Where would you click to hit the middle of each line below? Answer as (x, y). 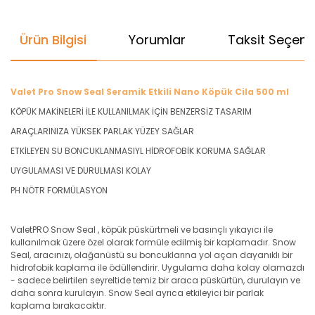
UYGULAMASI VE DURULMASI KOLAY (81, 171)
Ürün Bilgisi (53, 39)
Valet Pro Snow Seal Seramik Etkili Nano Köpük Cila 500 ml (150, 92)
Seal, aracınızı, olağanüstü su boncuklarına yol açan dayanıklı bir (152, 255)
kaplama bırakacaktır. (58, 306)
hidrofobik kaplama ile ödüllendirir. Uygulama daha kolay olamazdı (157, 268)
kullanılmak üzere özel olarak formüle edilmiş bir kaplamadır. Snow (153, 242)
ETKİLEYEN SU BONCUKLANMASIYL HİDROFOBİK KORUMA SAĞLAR (138, 151)
